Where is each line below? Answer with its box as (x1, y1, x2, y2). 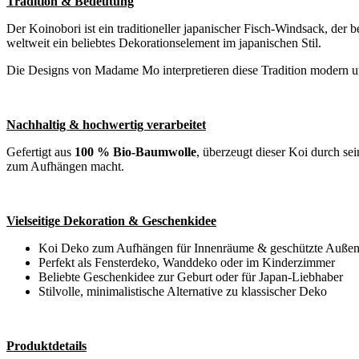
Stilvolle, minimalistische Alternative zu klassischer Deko (38, 284, 327, 299)
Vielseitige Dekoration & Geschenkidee (6, 214, 216, 228)
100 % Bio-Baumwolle (75, 145, 196, 159)
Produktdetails (6, 339, 87, 353)
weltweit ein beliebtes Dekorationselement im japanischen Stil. (6, 36, 321, 50)
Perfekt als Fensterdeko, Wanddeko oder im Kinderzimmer (38, 256, 335, 270)
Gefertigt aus (6, 145, 75, 159)
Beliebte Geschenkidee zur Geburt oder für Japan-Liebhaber (38, 270, 343, 284)
